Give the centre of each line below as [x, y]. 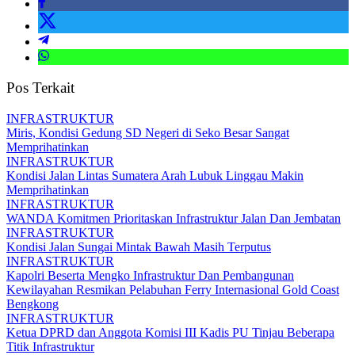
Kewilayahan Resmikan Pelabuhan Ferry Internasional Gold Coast [173, 290]
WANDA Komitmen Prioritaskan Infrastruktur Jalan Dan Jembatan [174, 219]
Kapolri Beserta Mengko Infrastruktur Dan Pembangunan [150, 276]
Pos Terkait [40, 88]
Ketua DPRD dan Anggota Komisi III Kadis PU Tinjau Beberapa [170, 333]
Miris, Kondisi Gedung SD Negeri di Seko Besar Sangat [148, 133]
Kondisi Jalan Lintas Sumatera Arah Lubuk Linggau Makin [155, 176]
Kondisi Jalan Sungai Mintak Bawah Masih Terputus [139, 247]
